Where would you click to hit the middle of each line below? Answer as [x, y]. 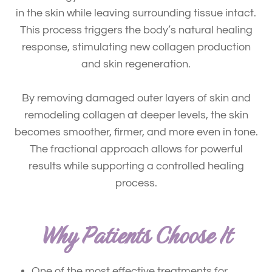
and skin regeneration [135, 64]
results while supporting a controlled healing [136, 166]
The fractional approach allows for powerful [136, 149]
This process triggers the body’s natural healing [136, 30]
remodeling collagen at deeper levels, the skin [136, 115]
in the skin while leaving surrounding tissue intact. [136, 13]
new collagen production [190, 47]
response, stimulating [76, 47]
